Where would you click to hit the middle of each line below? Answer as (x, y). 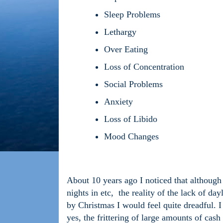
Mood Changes (131, 137)
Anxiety (118, 102)
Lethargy (120, 32)
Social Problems (133, 84)
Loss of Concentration (144, 67)
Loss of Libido (131, 119)
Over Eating (126, 50)
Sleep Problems (132, 15)
